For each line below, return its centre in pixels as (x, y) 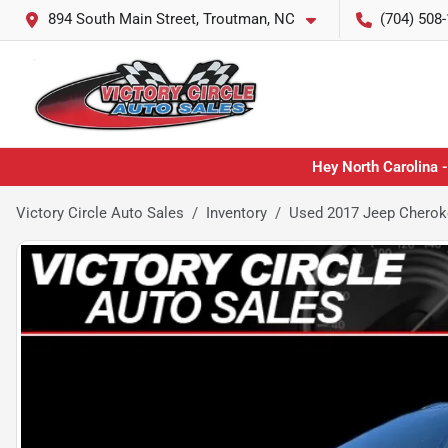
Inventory (236, 213)
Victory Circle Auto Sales (100, 213)
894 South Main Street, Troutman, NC (171, 19)
